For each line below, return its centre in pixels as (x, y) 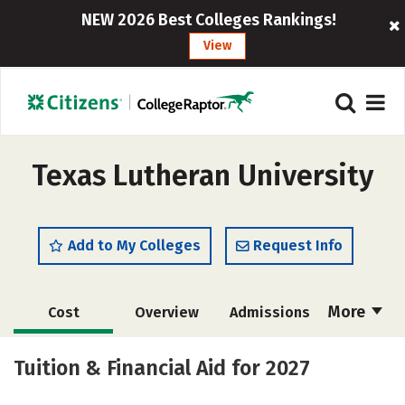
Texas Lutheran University (202, 175)
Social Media (67, 391)
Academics (63, 354)
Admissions (269, 312)
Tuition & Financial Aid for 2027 (162, 368)
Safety (170, 391)
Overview (166, 312)
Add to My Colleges (134, 245)
